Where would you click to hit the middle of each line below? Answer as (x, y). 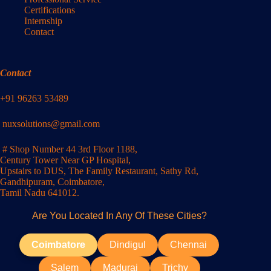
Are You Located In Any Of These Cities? (119, 216)
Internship (43, 21)
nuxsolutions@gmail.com (51, 124)
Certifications (50, 10)
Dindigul (128, 245)
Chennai (189, 245)
